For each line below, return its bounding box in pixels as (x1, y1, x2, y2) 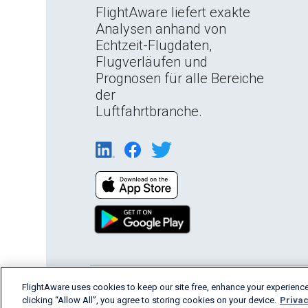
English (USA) (101, 281, 165, 293)
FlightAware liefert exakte (96, 4, 251, 21)
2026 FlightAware (185, 282, 254, 292)
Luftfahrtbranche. (96, 103, 203, 120)
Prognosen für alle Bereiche (96, 70, 265, 87)
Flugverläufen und (96, 54, 208, 70)
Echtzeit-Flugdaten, (96, 37, 212, 54)
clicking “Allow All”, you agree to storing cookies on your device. (22, 295, 276, 305)
